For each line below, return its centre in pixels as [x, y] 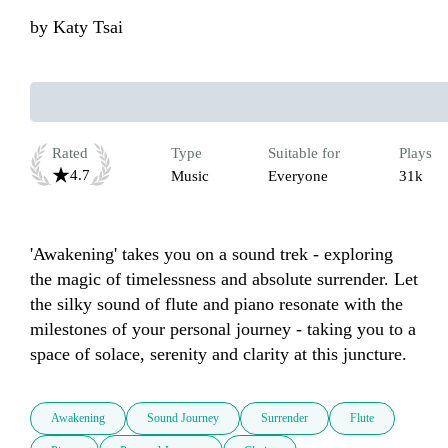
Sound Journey [183, 418]
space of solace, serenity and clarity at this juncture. [218, 354]
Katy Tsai [88, 27]
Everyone [298, 176]
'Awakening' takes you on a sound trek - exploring [211, 254]
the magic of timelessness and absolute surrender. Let [224, 279]
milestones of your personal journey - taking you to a [223, 329]
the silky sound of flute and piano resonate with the [216, 304]
